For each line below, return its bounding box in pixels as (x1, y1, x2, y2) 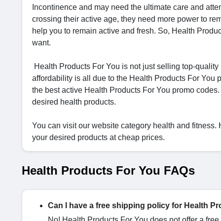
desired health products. (32, 98, 118, 106)
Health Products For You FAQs (22, 164, 195, 177)
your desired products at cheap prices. (32, 133, 167, 142)
